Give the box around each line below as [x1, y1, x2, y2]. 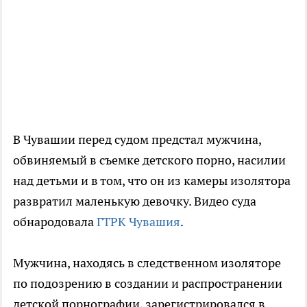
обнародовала [13, 214, 97, 230]
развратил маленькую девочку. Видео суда [13, 193, 256, 210]
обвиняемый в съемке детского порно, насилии [13, 152, 286, 169]
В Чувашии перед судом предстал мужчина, [13, 132, 261, 148]
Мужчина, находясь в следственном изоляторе [13, 255, 281, 271]
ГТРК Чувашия [97, 214, 180, 230]
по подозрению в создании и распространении [13, 275, 282, 292]
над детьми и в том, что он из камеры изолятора [13, 173, 291, 189]
